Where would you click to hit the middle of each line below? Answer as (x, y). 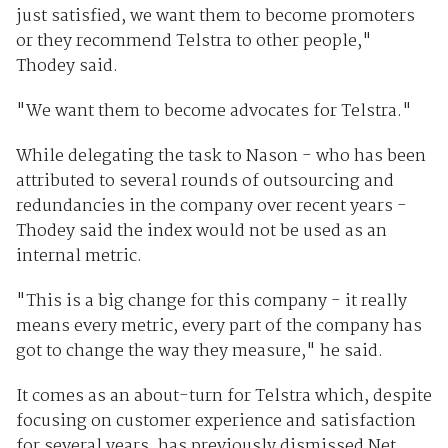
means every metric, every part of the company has (218, 326)
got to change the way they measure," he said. (199, 351)
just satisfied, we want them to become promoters (215, 16)
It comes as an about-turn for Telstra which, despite (223, 396)
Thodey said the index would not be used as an (201, 231)
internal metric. (78, 256)
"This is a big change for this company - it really (211, 301)
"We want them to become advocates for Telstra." (213, 111)
